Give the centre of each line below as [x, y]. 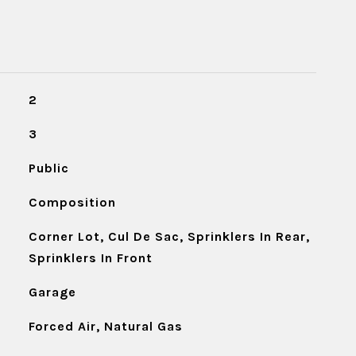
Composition [72, 202]
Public [48, 168]
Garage [52, 292]
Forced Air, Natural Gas [105, 326]
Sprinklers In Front [90, 258]
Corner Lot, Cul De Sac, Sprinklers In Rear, [169, 236]
